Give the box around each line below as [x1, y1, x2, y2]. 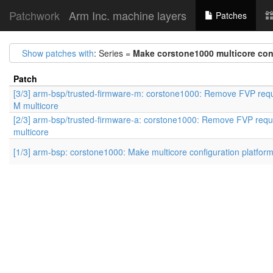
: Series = [94, 47, 133, 59]
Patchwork [9, 7, 60, 23]
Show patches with [22, 47, 94, 59]
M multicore [13, 99, 58, 112]
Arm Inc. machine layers [69, 7, 186, 23]
